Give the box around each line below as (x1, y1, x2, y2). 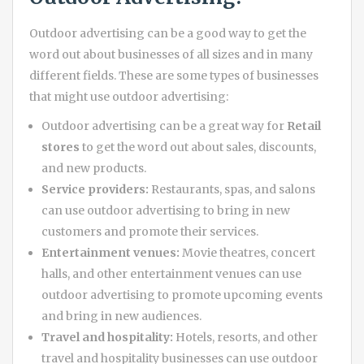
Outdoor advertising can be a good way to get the (29, 25, 306, 41)
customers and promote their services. (41, 223, 258, 239)
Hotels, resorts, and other (173, 329, 318, 344)
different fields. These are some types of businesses (29, 67, 318, 83)
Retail (287, 118, 321, 133)
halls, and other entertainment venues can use (41, 266, 301, 281)
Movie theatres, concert (180, 245, 315, 260)
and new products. (41, 160, 146, 175)
